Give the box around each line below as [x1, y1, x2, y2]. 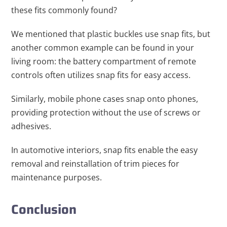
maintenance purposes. [11, 172, 102, 183]
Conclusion [11, 199, 77, 220]
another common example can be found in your [11, 42, 195, 54]
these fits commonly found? [11, 5, 118, 16]
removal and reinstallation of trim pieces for [11, 158, 180, 170]
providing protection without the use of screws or [11, 107, 201, 119]
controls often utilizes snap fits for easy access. [11, 69, 191, 81]
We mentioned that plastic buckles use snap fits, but [11, 28, 211, 40]
